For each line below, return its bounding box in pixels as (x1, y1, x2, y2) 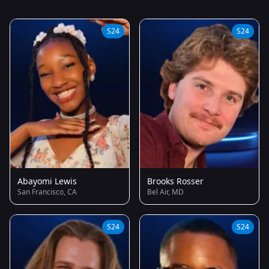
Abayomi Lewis (17, 175, 77, 187)
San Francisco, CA (17, 186, 77, 197)
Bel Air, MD (147, 186, 184, 197)
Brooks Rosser (147, 175, 204, 187)
